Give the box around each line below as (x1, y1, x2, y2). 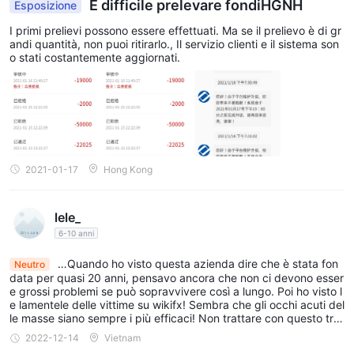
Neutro (14, 258, 45, 271)
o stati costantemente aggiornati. (9, 50, 180, 64)
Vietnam (104, 332, 141, 345)
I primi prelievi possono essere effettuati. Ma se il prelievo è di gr (9, 23, 341, 37)
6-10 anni (58, 228, 94, 239)
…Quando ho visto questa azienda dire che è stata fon (55, 257, 338, 271)
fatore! (9, 325, 43, 339)
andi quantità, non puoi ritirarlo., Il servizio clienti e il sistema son (9, 36, 339, 51)
